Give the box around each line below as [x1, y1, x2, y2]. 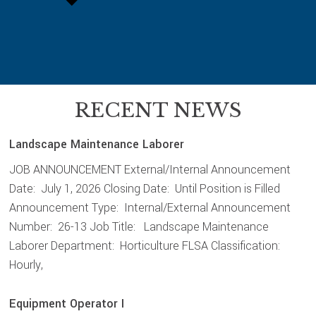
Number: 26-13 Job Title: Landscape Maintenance [9, 218, 269, 235]
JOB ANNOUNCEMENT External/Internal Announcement [9, 161, 291, 178]
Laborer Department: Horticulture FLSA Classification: [9, 237, 284, 254]
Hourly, [9, 256, 44, 273]
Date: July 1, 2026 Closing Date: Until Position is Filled [9, 180, 281, 197]
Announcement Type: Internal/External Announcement [9, 199, 291, 216]
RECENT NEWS [74, 97, 242, 123]
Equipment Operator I [9, 295, 125, 312]
